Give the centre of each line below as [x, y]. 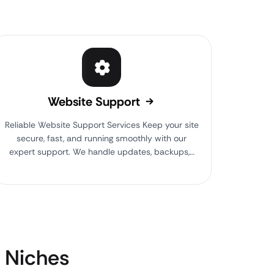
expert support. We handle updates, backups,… [102, 152]
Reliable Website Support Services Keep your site [102, 125]
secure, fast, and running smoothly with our [102, 138]
